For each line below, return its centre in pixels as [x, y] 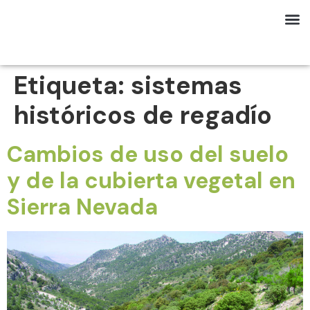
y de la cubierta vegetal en [151, 181]
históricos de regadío [143, 115]
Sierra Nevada [82, 207]
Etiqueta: [72, 85]
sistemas [186, 85]
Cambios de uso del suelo [148, 154]
